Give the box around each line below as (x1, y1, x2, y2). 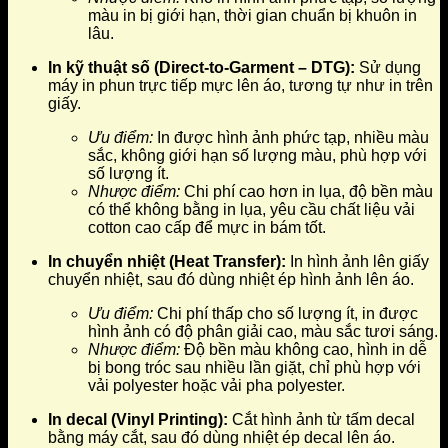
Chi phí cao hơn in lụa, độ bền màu (180, 182, 433, 200)
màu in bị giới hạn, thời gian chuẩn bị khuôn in (88, 6, 417, 24)
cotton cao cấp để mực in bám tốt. (88, 218, 326, 236)
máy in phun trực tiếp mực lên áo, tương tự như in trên (48, 76, 433, 94)
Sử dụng (355, 58, 421, 76)
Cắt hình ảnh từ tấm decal (228, 410, 415, 428)
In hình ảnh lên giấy (286, 252, 429, 270)
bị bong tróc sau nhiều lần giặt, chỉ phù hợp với (88, 358, 421, 376)
